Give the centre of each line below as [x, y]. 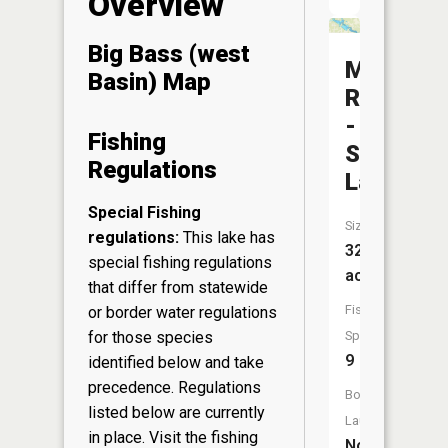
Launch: [367, 420]
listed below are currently [176, 412]
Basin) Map [149, 81]
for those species [150, 337]
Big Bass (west [169, 53]
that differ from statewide [178, 287]
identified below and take [176, 362]
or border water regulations [182, 312]
